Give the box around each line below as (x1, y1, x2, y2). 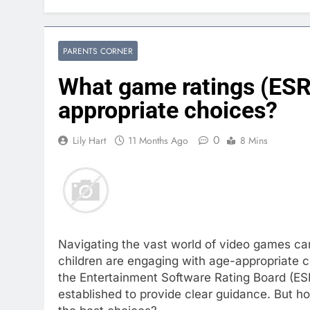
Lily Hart (73, 134, 106, 147)
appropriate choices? (58, 96, 277, 124)
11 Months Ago (128, 134, 188, 147)
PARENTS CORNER (63, 45, 133, 57)
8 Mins (240, 134, 268, 147)
